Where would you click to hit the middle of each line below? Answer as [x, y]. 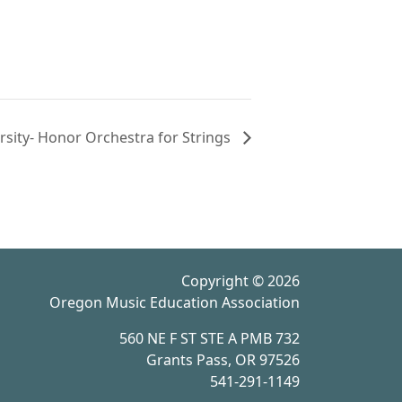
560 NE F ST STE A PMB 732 [210, 338]
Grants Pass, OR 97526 [223, 360]
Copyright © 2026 [240, 281]
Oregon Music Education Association [175, 302]
